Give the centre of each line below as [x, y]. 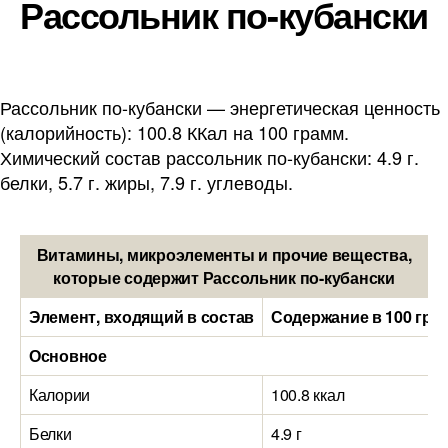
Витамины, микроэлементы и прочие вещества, [224, 254]
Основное [68, 355]
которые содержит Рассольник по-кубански [224, 277]
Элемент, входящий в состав [141, 316]
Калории [60, 394]
